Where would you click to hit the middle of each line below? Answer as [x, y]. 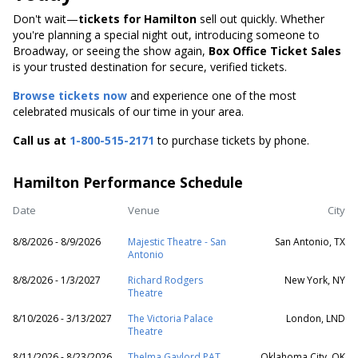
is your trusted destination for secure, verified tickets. [150, 67]
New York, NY [315, 280]
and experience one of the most [212, 95]
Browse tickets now [70, 95]
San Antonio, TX [310, 242]
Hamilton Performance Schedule [128, 182]
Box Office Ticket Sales [275, 51]
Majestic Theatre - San [177, 242]
